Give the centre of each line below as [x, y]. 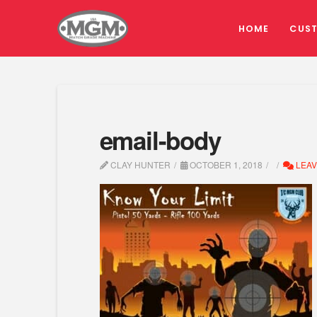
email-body [160, 140]
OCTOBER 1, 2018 [225, 165]
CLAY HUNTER [139, 165]
